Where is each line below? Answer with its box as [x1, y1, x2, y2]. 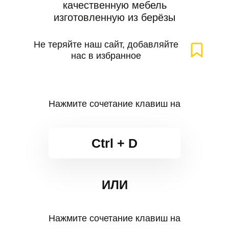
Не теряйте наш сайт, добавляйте [33, 39, 178, 50]
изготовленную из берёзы [54, 12, 175, 23]
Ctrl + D [91, 136, 138, 150]
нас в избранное [71, 51, 141, 61]
